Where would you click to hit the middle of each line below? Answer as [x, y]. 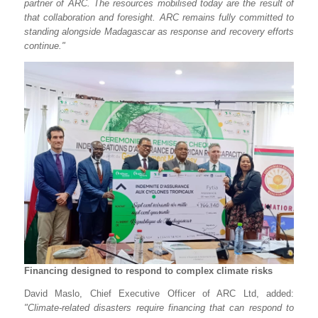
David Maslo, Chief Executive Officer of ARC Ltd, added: [159, 294]
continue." [45, 45]
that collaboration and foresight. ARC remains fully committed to [159, 17]
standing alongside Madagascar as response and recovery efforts [159, 31]
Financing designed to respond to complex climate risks [148, 271]
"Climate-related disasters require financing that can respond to [159, 308]
